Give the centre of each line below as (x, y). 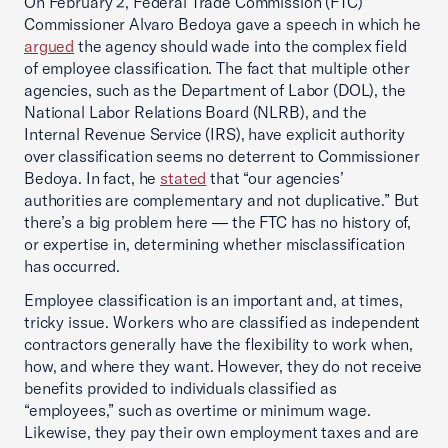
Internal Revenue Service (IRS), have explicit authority (215, 134)
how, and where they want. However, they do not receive (223, 366)
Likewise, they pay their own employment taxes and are (221, 432)
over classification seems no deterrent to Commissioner (222, 156)
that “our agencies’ (275, 178)
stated (183, 178)
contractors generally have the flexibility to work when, (219, 344)
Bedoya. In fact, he (92, 178)
